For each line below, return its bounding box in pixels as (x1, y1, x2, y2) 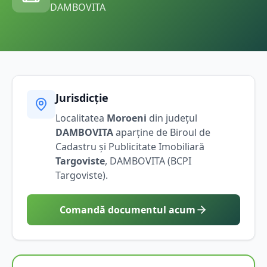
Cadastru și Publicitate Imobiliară (55, 139, 204, 153)
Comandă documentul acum (60, 203, 195, 216)
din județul (147, 111, 197, 125)
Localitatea (55, 111, 107, 125)
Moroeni (107, 111, 147, 125)
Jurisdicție (55, 90, 108, 105)
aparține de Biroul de (113, 125, 210, 139)
